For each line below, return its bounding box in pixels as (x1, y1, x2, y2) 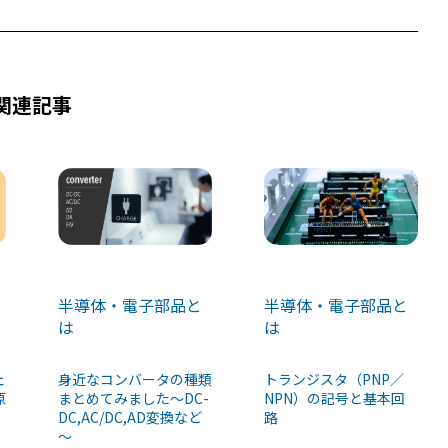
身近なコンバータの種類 (57, 369, 212, 390)
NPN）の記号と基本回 (263, 387, 405, 408)
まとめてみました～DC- (57, 388, 209, 409)
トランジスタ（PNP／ (263, 368, 404, 389)
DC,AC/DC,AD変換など (57, 407, 202, 428)
